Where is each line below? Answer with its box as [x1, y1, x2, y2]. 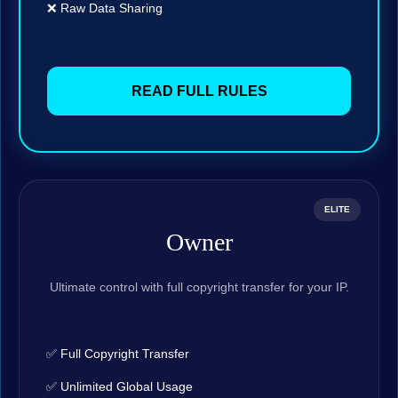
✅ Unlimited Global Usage [46, 379, 193, 394]
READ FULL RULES [131, 84, 267, 99]
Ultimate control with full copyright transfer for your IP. [49, 280, 349, 295]
